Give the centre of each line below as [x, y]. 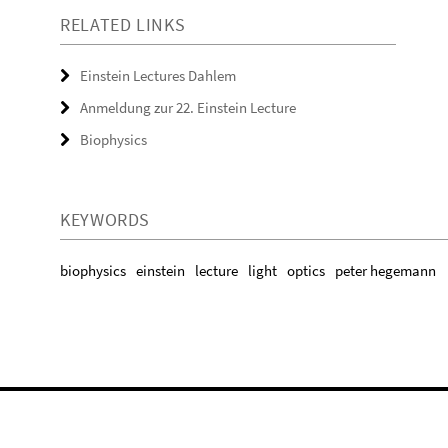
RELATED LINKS [123, 24]
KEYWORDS [105, 219]
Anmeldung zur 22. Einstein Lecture [188, 107]
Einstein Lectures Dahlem [158, 75]
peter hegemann [385, 270]
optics [306, 270]
